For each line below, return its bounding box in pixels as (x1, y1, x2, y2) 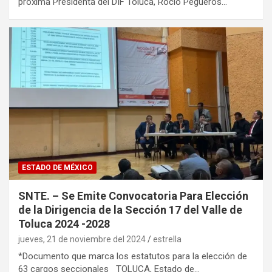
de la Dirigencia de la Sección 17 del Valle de (18, 203, 242, 217)
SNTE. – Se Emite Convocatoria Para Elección (18, 189, 248, 203)
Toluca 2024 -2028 (18, 217, 110, 231)
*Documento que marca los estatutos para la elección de (18, 251, 247, 262)
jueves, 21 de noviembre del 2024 (18, 234, 146, 245)
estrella (153, 234, 182, 245)
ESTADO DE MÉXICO (22, 163, 93, 172)
